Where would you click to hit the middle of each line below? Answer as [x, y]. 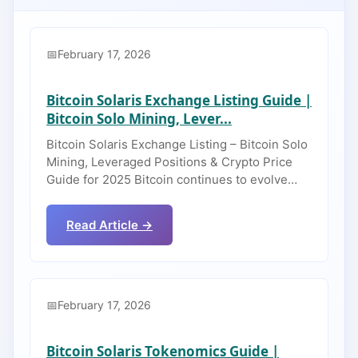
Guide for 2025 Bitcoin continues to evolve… [172, 179]
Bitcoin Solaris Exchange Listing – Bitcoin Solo [177, 144]
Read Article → [109, 225]
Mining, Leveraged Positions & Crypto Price [169, 162]
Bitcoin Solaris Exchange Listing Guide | [179, 100]
